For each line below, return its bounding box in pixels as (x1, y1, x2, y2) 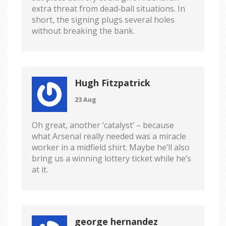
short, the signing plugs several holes (32, 14, 175, 26)
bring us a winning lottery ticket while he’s (32, 153, 191, 164)
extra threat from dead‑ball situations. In (32, 3, 185, 15)
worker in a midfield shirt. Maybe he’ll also (32, 142, 190, 153)
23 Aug (75, 95, 96, 104)
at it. (32, 164, 48, 176)
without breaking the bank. (32, 25, 135, 37)
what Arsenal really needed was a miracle (32, 131, 186, 142)
